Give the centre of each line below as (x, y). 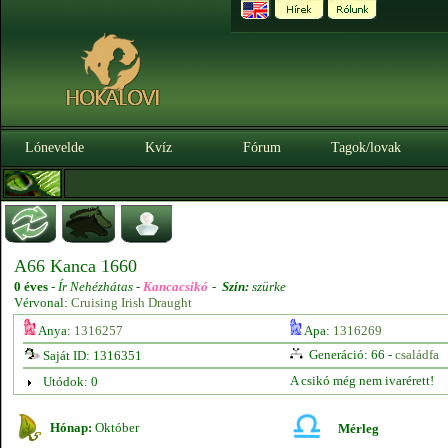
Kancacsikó (175, 286)
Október (115, 427)
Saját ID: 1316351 (90, 355)
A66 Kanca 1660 (75, 266)
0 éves (31, 286)
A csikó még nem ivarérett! (361, 380)
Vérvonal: (42, 302)
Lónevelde (54, 147)
